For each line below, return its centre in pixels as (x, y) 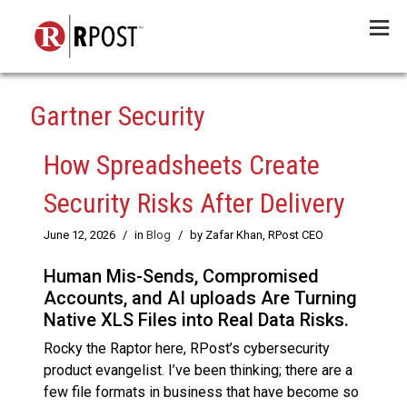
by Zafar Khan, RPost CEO (257, 235)
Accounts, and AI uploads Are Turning (200, 298)
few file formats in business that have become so (201, 392)
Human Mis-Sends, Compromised (181, 277)
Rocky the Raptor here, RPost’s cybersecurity (187, 349)
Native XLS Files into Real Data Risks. (196, 320)
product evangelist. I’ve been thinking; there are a (198, 371)
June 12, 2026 (79, 235)
